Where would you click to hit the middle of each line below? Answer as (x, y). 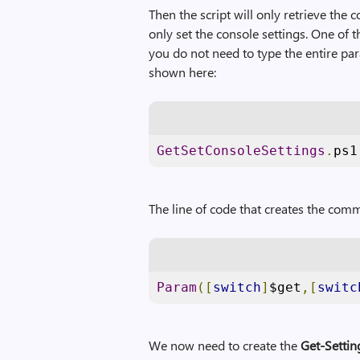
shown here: (183, 72)
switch (237, 287)
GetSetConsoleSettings (241, 151)
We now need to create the (225, 345)
